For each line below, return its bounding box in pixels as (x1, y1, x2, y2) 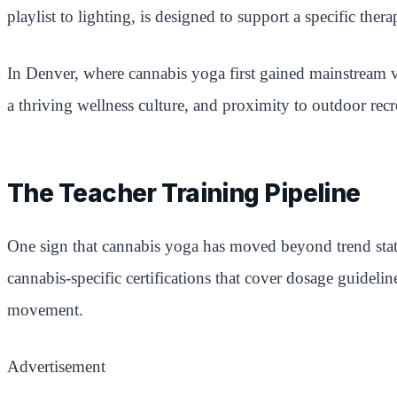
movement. (7, 300, 83, 319)
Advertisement (7, 356, 105, 376)
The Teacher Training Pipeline (7, 177, 361, 208)
